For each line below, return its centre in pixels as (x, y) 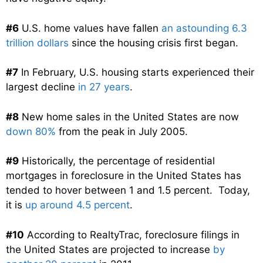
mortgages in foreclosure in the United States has (124, 176)
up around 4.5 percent (77, 205)
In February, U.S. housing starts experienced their (136, 73)
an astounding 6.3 (204, 28)
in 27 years (104, 87)
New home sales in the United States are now (129, 117)
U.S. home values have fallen (90, 28)
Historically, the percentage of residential (117, 161)
